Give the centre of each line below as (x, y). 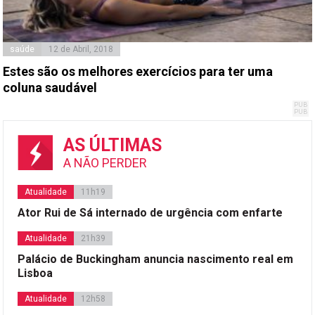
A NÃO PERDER (105, 163)
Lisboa (36, 274)
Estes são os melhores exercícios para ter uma (138, 72)
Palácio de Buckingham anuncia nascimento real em (156, 259)
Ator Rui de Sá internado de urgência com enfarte (150, 213)
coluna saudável (50, 88)
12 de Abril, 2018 (81, 50)
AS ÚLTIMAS (113, 146)
